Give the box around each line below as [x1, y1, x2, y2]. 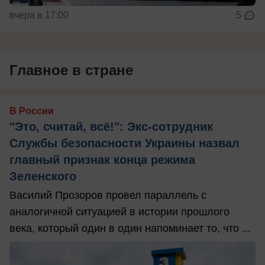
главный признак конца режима [9, 153, 195, 166]
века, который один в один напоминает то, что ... [9, 222, 251, 234]
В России [9, 105, 54, 116]
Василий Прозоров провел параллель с [9, 189, 206, 201]
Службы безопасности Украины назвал [9, 136, 240, 150]
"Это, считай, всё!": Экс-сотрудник [9, 119, 213, 133]
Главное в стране [9, 62, 133, 78]
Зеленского [9, 169, 76, 183]
